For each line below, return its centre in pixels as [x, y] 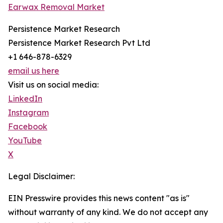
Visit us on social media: [53, 85]
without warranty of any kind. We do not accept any [108, 212]
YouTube [25, 140]
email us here [34, 71]
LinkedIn [25, 99]
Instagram [28, 112]
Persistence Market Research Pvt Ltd [79, 43]
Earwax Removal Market [56, 7]
